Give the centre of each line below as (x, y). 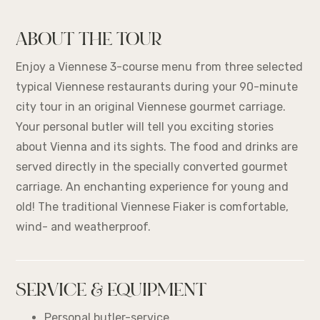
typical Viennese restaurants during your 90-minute (157, 87)
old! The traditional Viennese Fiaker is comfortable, (152, 207)
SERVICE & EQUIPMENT (111, 292)
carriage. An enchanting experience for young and (152, 187)
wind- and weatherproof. (84, 227)
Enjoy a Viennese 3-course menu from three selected (160, 67)
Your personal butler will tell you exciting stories (145, 127)
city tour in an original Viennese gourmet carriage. (151, 107)
